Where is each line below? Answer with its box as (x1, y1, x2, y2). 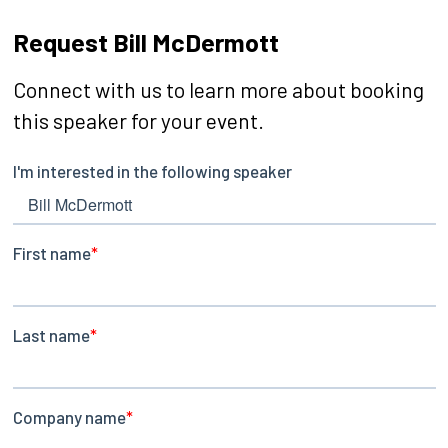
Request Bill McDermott (12, 25, 279, 57)
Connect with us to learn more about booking (12, 76, 424, 102)
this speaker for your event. (12, 107, 264, 133)
